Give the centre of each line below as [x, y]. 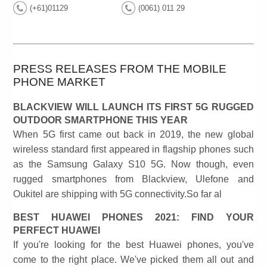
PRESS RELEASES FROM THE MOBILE [120, 69]
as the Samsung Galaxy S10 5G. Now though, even [133, 164]
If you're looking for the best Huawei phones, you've [133, 245]
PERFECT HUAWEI [57, 231]
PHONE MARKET [60, 82]
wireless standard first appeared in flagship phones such [133, 150]
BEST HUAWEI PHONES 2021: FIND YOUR [133, 218]
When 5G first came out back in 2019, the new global [133, 135]
